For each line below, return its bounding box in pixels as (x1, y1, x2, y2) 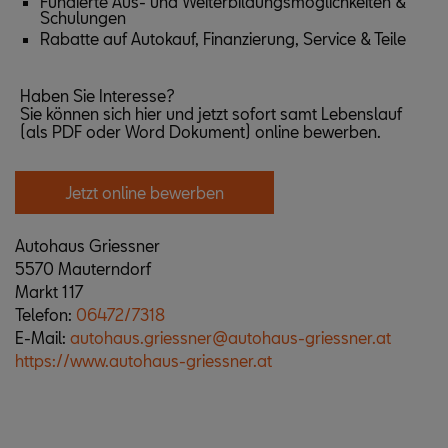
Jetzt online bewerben (65, 182, 224, 202)
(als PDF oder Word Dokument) (20, 121, 255, 141)
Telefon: (15, 304, 76, 324)
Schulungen (40, 7, 126, 27)
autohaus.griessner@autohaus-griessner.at (70, 327, 391, 347)
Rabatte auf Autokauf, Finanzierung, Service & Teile (40, 28, 406, 48)
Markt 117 (15, 281, 83, 301)
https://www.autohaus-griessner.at (15, 350, 272, 370)
